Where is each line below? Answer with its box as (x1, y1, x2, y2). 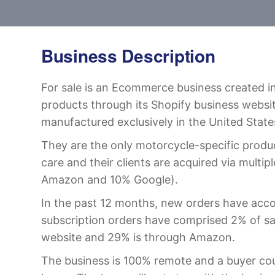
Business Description (41, 43, 215, 68)
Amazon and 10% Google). (41, 173, 178, 186)
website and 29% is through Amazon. (41, 231, 235, 244)
